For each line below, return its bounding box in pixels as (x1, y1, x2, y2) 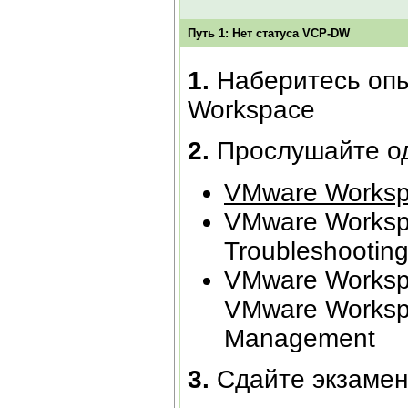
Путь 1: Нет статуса (188, 25, 302, 40)
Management (224, 323, 375, 352)
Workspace (188, 95, 315, 124)
